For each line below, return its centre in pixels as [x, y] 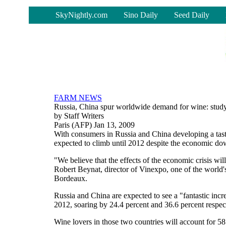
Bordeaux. [71, 178]
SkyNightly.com [81, 15]
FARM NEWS [78, 98]
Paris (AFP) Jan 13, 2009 [94, 125]
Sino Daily [141, 15]
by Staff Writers [79, 116]
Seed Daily [192, 15]
